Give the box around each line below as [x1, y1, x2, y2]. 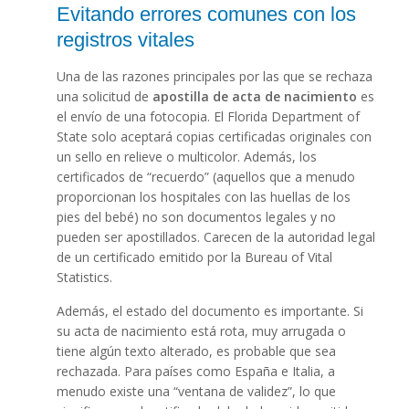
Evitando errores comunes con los [56, 3, 356, 26]
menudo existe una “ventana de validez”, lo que [56, 383, 336, 401]
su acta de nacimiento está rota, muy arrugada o [56, 322, 346, 341]
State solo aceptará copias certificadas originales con [56, 128, 372, 146]
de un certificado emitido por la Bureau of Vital [56, 248, 332, 267]
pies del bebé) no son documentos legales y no [56, 208, 336, 226]
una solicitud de [56, 88, 152, 106]
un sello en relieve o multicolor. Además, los [56, 148, 317, 166]
